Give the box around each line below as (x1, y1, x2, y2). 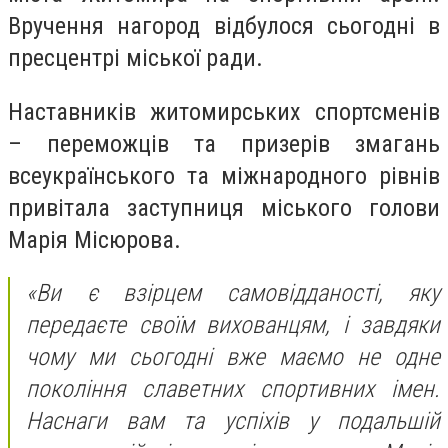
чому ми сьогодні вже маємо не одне (26, 343, 440, 372)
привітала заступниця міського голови (8, 193, 440, 222)
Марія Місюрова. (8, 225, 181, 254)
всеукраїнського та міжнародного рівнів (8, 161, 440, 190)
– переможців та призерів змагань (8, 129, 440, 158)
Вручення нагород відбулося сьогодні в (8, 12, 440, 40)
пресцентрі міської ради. (8, 44, 263, 72)
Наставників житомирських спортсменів (8, 97, 440, 126)
